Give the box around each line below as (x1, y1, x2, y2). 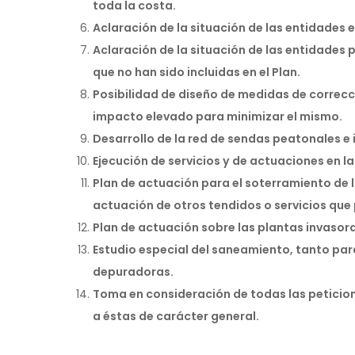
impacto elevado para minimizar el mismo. (93, 109, 342, 125)
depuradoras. (93, 264, 174, 281)
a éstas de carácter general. (93, 308, 259, 325)
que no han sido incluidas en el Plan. (93, 64, 300, 81)
